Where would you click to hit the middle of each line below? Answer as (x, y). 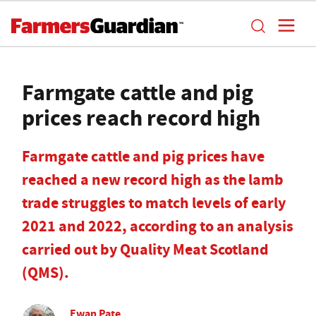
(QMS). (45, 273)
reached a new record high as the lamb (153, 180)
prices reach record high (141, 118)
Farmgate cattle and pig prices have (143, 156)
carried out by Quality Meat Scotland (145, 249)
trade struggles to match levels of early (154, 203)
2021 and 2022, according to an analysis (158, 226)
